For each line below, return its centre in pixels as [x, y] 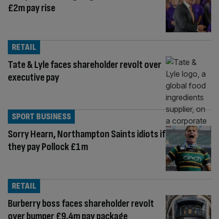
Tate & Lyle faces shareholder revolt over [85, 65]
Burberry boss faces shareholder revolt [81, 203]
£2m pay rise [32, 8]
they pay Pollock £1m [48, 147]
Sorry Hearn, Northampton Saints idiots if [87, 134]
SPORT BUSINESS [41, 116]
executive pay [33, 77]
